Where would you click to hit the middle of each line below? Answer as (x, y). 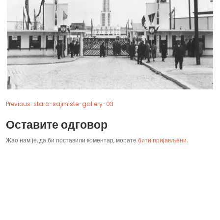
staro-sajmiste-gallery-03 (73, 104)
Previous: (19, 104)
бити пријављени (162, 140)
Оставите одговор (57, 125)
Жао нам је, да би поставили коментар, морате (72, 140)
